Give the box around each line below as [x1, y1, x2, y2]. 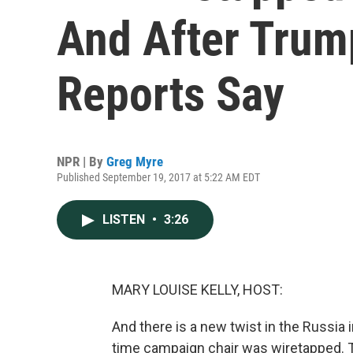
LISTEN [102, 212, 148, 227]
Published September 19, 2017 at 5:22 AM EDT [57, 171, 260, 184]
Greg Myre [106, 154, 163, 169]
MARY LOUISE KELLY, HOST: [112, 281, 283, 298]
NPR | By [57, 154, 106, 169]
